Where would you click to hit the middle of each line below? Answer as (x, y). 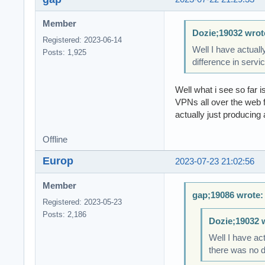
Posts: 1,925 (64, 52)
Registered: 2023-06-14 (82, 40)
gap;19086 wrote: (227, 195)
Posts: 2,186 (64, 214)
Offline (55, 139)
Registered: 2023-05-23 (82, 202)
